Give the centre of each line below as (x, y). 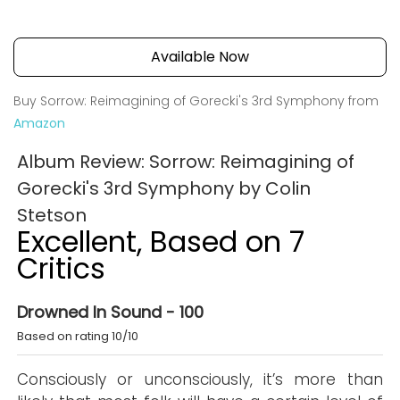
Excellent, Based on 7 (161, 241)
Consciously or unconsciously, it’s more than (200, 379)
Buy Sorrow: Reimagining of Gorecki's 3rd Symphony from (196, 100)
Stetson (52, 215)
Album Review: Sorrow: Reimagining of (186, 161)
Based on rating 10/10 (78, 336)
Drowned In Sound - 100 (111, 312)
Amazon (39, 123)
